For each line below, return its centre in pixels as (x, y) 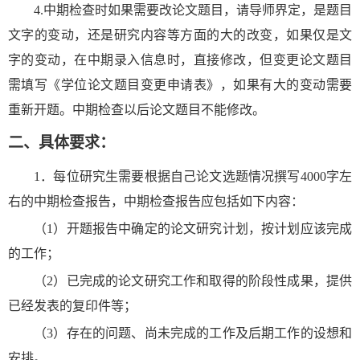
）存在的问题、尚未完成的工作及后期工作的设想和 (203, 333)
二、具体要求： (61, 143)
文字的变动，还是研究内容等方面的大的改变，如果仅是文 (180, 35)
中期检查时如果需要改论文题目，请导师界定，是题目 (198, 10)
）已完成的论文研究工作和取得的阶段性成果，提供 (203, 281)
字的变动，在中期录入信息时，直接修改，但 (141, 60)
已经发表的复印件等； (72, 306)
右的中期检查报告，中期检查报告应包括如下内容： (156, 202)
